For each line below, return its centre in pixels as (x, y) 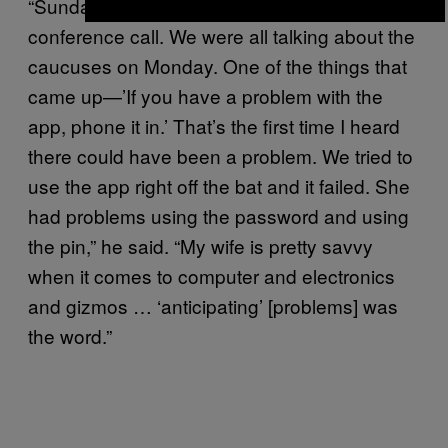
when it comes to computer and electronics (211, 275)
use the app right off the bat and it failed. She (219, 185)
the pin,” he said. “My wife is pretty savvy (200, 245)
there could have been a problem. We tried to (220, 155)
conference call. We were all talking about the (221, 35)
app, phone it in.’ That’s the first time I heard (214, 125)
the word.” (70, 335)
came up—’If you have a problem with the (205, 95)
